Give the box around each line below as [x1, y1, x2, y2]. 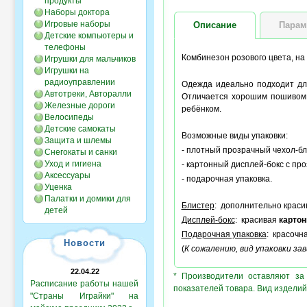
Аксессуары [45, 171, 90, 180]
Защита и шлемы [45, 136, 112, 145]
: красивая [234, 215, 279, 225]
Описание [193, 20, 236, 30]
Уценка [45, 182, 72, 192]
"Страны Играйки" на [30, 291, 138, 301]
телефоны [45, 42, 86, 52]
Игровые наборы [45, 19, 110, 29]
